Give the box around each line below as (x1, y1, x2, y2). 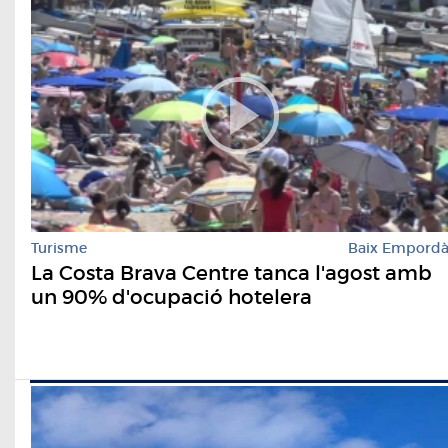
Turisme (31, 238, 87, 257)
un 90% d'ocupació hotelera (31, 284, 312, 309)
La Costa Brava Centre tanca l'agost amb (31, 260, 432, 285)
